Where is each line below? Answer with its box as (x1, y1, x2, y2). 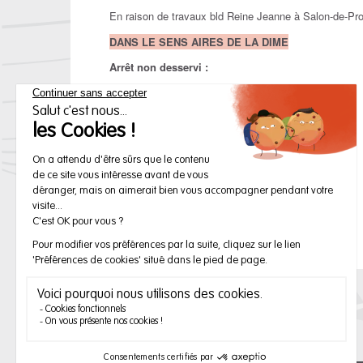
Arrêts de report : (109, 110, 194, 126)
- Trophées (109, 135, 159, 152)
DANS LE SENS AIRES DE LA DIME (109, 33, 288, 49)
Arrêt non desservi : (109, 59, 208, 75)
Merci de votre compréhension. (109, 186, 254, 203)
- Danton (109, 161, 149, 177)
